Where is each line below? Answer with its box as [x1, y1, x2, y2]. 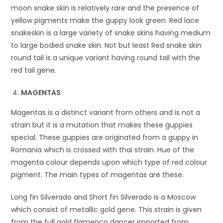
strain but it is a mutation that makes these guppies [11, 119, 193, 130]
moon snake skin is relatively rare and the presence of [11, 2, 200, 13]
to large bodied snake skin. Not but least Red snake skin [11, 40, 202, 50]
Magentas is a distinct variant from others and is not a [11, 107, 201, 117]
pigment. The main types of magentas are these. [11, 169, 184, 180]
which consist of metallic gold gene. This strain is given [11, 204, 202, 215]
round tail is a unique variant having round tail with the [11, 52, 201, 63]
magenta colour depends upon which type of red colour [11, 157, 208, 167]
